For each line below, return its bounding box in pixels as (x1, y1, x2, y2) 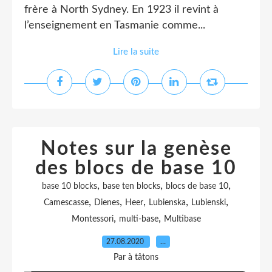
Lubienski (191, 199, 226, 207)
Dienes (94, 199, 120, 207)
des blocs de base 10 (35, 158, 237, 178)
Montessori (71, 215, 114, 223)
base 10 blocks (41, 182, 97, 191)
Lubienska (149, 199, 186, 207)
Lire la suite (113, 47, 159, 56)
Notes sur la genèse (40, 139, 232, 158)
